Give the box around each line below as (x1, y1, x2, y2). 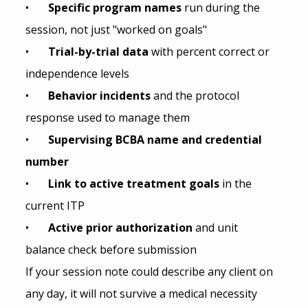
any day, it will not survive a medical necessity (25, 285, 260, 301)
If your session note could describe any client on (25, 263, 276, 279)
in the (221, 175, 254, 191)
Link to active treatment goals (47, 175, 222, 191)
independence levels (25, 65, 129, 81)
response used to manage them (25, 109, 190, 125)
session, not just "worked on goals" (25, 21, 207, 37)
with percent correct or (151, 43, 272, 59)
